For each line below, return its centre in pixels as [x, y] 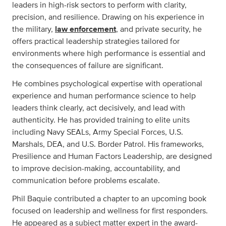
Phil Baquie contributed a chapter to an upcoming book [109, 199]
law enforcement [86, 29]
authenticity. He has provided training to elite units [101, 120]
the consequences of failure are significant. [88, 66]
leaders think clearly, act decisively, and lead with [99, 108]
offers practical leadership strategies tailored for [96, 41]
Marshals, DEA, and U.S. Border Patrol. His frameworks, [108, 144]
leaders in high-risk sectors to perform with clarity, [99, 5]
